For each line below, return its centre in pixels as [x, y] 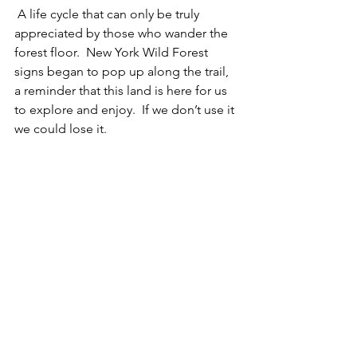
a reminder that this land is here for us [122, 91]
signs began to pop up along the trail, [123, 72]
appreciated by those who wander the [123, 33]
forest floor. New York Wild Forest [113, 53]
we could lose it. [64, 129]
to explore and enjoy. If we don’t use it [126, 110]
